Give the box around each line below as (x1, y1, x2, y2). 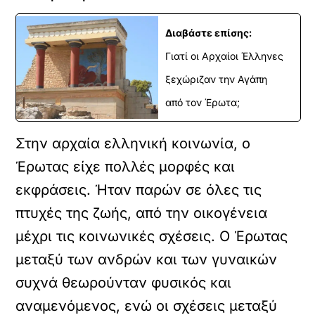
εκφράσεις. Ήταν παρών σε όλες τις (15, 181, 262, 198)
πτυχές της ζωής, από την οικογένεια (15, 205, 268, 221)
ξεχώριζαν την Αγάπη (165, 73, 267, 85)
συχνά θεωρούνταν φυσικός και (15, 274, 232, 291)
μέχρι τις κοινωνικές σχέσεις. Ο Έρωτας (15, 228, 288, 245)
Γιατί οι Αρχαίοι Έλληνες (165, 50, 283, 62)
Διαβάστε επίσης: (165, 27, 252, 39)
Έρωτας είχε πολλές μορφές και (15, 158, 236, 175)
